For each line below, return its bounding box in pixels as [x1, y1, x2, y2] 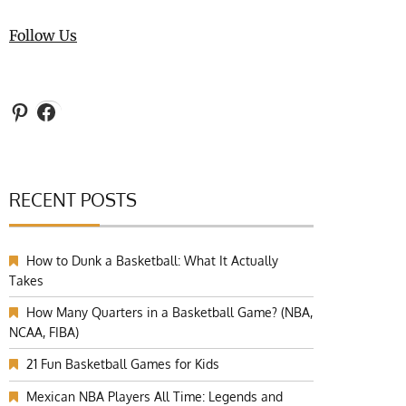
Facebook [34, 96, 128, 125]
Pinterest [8, 96, 95, 124]
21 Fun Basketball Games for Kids [26, 356, 219, 372]
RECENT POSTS [9, 188, 137, 211]
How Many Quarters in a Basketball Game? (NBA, [26, 304, 313, 320]
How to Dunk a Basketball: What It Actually [26, 253, 278, 268]
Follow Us [9, 26, 77, 44]
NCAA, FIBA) [9, 324, 79, 340]
